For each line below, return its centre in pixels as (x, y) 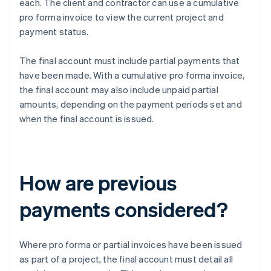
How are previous (98, 183)
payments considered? (124, 209)
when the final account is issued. (87, 119)
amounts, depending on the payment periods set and (131, 104)
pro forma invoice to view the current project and (122, 17)
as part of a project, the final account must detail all (126, 259)
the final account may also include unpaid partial (119, 90)
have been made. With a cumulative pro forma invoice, (132, 75)
